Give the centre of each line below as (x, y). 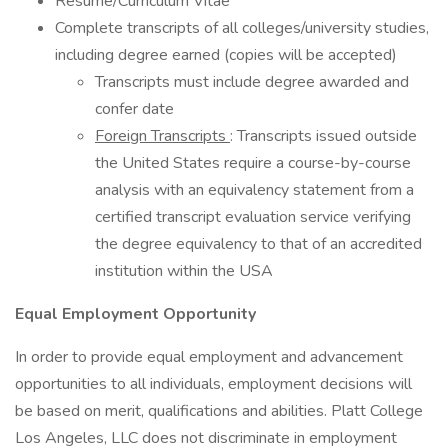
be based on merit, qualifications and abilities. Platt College (219, 411)
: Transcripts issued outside (323, 136)
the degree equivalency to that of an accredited (258, 244)
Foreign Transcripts (162, 136)
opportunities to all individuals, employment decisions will (213, 384)
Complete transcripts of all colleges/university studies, (242, 28)
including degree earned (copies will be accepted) (226, 55)
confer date (134, 109)
